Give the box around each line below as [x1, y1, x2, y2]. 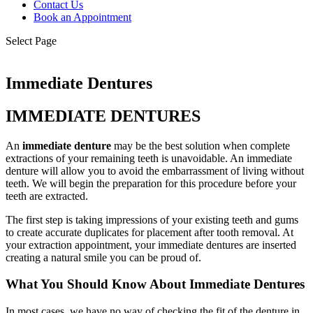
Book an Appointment [34, 11, 131, 23]
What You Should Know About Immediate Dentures [6, 277, 305, 292]
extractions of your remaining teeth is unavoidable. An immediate [6, 152, 292, 164]
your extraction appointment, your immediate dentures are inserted [6, 238, 296, 251]
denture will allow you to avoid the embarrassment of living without [6, 164, 304, 177]
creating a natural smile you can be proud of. [6, 251, 201, 263]
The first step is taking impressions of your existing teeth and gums [6, 213, 298, 226]
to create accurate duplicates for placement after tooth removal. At [6, 226, 293, 238]
